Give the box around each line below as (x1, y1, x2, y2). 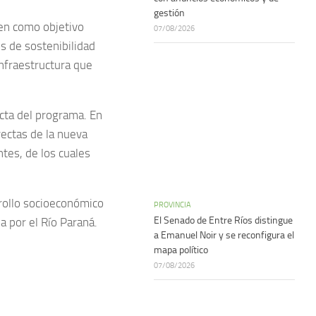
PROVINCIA (154, 200, 191, 209)
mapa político (154, 244, 208, 256)
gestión (154, 7, 185, 19)
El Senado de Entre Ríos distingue (154, 214, 293, 226)
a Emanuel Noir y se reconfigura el (154, 229, 294, 241)
